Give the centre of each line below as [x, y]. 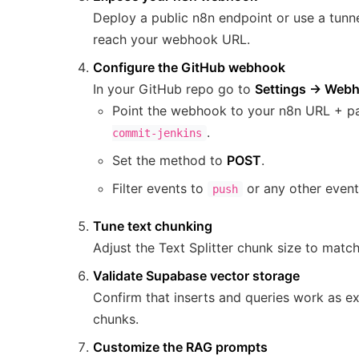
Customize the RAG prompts [180, 347]
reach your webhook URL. [171, 40]
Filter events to [160, 189]
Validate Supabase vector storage [196, 276]
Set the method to [169, 161]
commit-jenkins [157, 133]
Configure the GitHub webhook [189, 68]
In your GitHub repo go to [174, 89]
